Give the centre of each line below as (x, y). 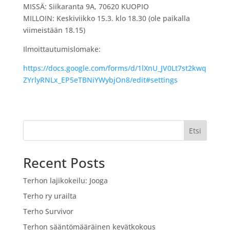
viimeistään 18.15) (55, 30)
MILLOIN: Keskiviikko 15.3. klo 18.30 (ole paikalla (106, 18)
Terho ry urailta (50, 196)
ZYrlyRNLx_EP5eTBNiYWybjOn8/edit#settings (100, 80)
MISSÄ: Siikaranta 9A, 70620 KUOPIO (87, 7)
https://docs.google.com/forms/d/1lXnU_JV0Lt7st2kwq (114, 68)
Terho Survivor (48, 212)
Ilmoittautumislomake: (62, 49)
